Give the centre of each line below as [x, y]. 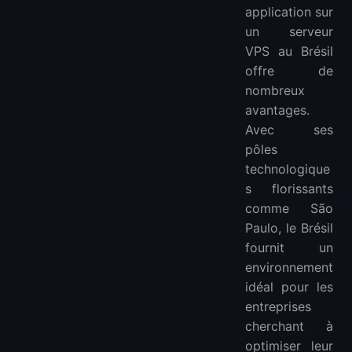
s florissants [289, 189]
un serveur [289, 32]
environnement [289, 268]
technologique [288, 169]
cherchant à [289, 326]
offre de [289, 71]
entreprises [278, 307]
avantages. [277, 110]
